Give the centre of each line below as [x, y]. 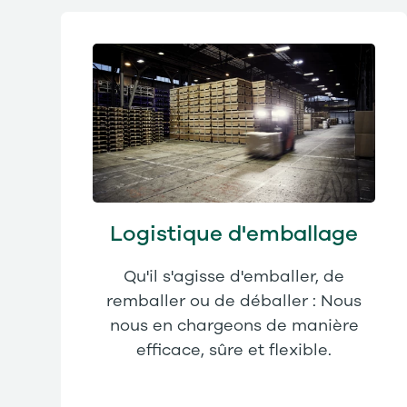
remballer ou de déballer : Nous [234, 301]
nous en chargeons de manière [234, 326]
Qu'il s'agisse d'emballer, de [234, 277]
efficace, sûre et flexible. [234, 350]
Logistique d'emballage [234, 234]
